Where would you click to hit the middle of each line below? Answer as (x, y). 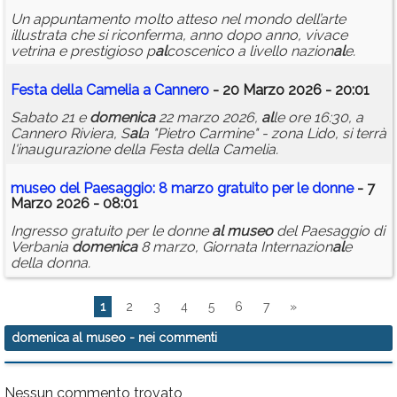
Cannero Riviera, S (70, 134)
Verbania (41, 247)
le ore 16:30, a (318, 118)
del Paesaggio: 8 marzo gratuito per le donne (205, 189)
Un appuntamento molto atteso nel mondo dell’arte (178, 19)
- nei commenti (171, 338)
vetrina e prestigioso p (83, 51)
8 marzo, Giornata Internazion (235, 247)
